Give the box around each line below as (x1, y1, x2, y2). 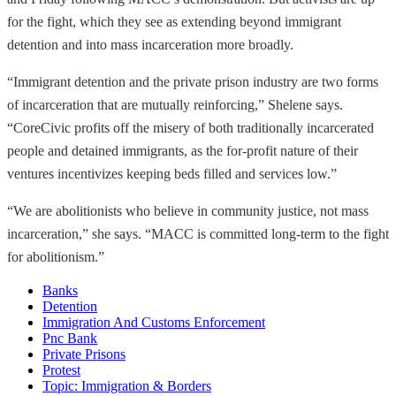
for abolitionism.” (7, 248, 104, 264)
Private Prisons (42, 346, 126, 362)
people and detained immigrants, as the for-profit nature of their (7, 142, 358, 158)
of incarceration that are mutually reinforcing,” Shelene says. (7, 96, 343, 112)
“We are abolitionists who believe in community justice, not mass (7, 202, 369, 218)
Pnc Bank (42, 330, 97, 346)
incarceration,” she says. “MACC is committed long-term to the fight (7, 225, 389, 241)
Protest (42, 362, 80, 377)
